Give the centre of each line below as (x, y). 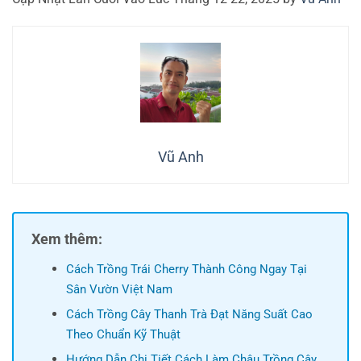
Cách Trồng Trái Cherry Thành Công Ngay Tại (186, 270)
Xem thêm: (67, 239)
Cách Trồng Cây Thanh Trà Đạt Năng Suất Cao (189, 315)
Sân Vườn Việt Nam (119, 290)
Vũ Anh (180, 157)
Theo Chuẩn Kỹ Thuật (123, 335)
